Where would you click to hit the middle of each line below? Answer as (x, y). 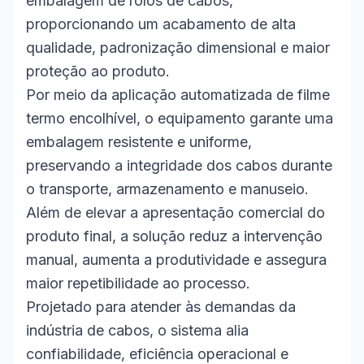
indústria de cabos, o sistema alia (137, 330)
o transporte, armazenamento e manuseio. (167, 189)
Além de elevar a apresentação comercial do (175, 212)
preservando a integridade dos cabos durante (179, 165)
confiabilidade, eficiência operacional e (157, 354)
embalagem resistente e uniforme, (139, 142)
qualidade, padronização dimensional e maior (178, 48)
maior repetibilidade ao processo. (138, 283)
